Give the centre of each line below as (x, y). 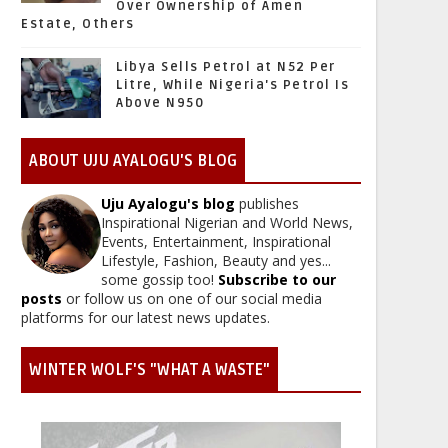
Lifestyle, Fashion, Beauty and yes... (216, 260)
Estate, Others (77, 24)
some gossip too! (159, 279)
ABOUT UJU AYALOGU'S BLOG (133, 161)
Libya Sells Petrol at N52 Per (226, 67)
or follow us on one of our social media (192, 298)
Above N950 (160, 103)
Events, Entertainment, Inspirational (216, 241)
